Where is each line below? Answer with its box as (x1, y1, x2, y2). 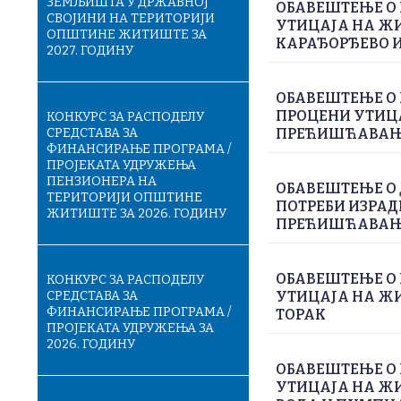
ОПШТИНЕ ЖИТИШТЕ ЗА (47, 27, 207, 42)
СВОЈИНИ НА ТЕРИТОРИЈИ (47, 11, 215, 26)
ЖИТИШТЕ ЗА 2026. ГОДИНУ (47, 206, 226, 221)
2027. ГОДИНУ (47, 43, 133, 58)
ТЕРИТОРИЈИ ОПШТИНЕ (47, 190, 202, 205)
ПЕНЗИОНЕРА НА (47, 174, 157, 189)
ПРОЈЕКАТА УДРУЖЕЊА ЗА (47, 320, 214, 336)
